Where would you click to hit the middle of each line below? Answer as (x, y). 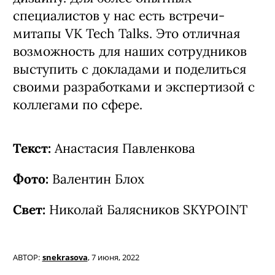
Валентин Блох (98, 179)
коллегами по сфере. (78, 104)
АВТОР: (26, 257)
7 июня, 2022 (115, 257)
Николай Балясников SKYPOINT (146, 209)
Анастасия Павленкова (125, 148)
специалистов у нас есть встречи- (119, 15)
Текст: (34, 148)
